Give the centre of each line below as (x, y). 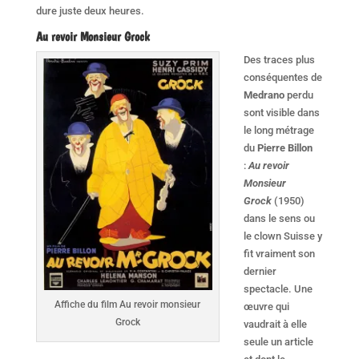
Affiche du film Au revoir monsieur (128, 304)
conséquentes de (282, 77)
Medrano (264, 95)
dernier (260, 271)
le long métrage (278, 130)
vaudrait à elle (275, 324)
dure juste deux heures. (90, 10)
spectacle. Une (278, 288)
